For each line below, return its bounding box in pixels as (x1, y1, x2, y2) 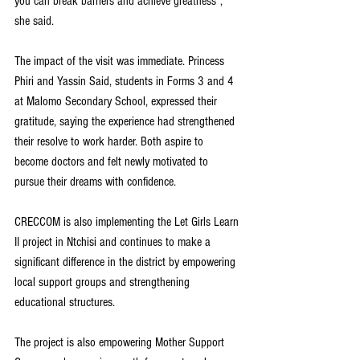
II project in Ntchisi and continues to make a (14, 235, 214, 249)
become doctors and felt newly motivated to (14, 154, 211, 169)
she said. (14, 14, 54, 28)
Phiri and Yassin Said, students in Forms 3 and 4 (14, 74, 237, 88)
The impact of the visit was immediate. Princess (14, 54, 227, 68)
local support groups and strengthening (14, 275, 193, 289)
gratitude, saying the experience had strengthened (14, 114, 238, 129)
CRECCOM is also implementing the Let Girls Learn (14, 215, 242, 229)
